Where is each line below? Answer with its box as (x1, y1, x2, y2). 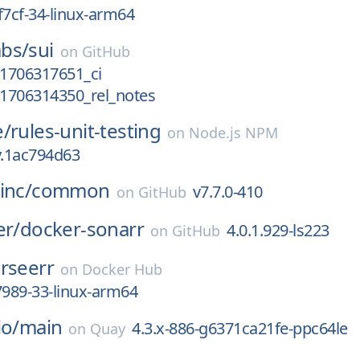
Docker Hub (82, 260, 163, 279)
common (31, 177, 110, 203)
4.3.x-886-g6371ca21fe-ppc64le (132, 317, 348, 339)
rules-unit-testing (10, 117, 162, 144)
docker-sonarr (19, 215, 145, 242)
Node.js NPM (189, 123, 279, 142)
